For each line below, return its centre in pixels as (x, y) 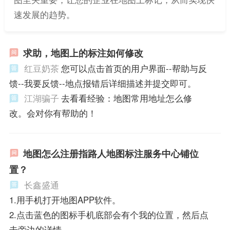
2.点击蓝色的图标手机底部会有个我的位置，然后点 (109, 214)
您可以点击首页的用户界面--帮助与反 (134, 68)
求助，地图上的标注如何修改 (83, 53)
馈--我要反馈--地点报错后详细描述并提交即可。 (102, 83)
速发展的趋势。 (44, 15)
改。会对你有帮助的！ (53, 113)
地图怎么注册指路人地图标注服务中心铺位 (111, 153)
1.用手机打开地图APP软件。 (65, 199)
